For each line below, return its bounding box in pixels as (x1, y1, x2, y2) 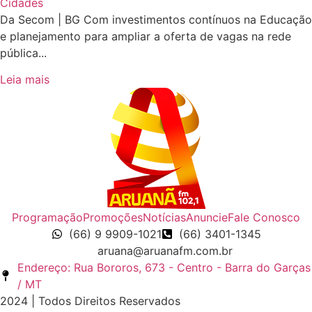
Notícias (143, 210, 186, 224)
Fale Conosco (228, 210, 300, 224)
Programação (12, 210, 83, 224)
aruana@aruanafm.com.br (97, 243, 233, 258)
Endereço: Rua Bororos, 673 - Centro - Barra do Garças (17, 260, 311, 274)
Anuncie (186, 210, 228, 224)
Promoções (83, 210, 143, 224)
